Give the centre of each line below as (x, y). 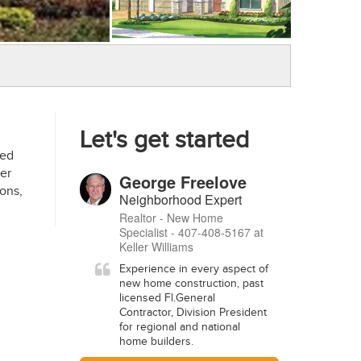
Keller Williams (156, 247)
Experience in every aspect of (194, 269)
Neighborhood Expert (180, 199)
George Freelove (183, 182)
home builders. (156, 342)
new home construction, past (191, 284)
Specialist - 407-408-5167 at (191, 232)
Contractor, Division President (193, 313)
